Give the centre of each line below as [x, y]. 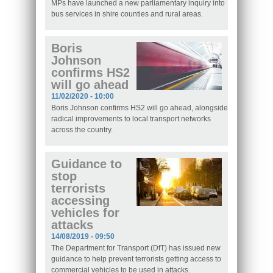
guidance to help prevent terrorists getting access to [136, 259]
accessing [80, 201]
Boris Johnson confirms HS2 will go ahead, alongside [140, 108]
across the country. [82, 130]
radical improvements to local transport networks [131, 119]
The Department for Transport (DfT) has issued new [136, 248]
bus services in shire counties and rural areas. [127, 14]
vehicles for [85, 213]
